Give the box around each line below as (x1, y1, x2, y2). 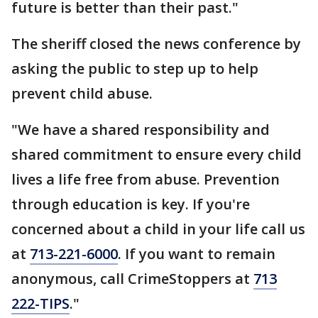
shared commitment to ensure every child (11, 144, 302, 164)
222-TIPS (11, 293, 70, 313)
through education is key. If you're (11, 194, 250, 214)
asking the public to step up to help (11, 58, 258, 78)
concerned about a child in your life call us (11, 219, 305, 238)
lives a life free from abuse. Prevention (11, 169, 280, 189)
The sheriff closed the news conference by (11, 33, 301, 53)
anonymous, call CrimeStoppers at (11, 268, 253, 288)
